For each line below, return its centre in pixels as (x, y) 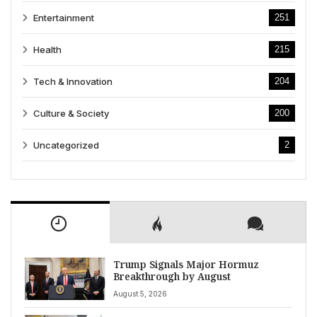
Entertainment (64, 18)
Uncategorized (66, 145)
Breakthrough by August (172, 277)
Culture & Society (71, 114)
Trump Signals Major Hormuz (186, 265)
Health (47, 50)
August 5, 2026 (140, 293)
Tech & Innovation (73, 82)
